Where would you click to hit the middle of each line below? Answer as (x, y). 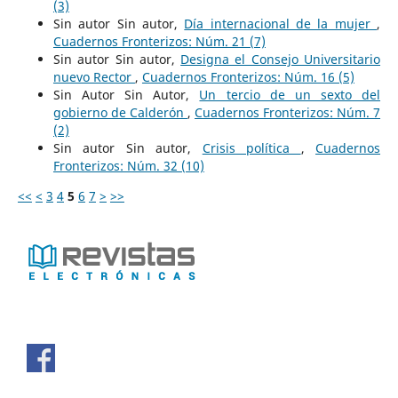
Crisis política (251, 148)
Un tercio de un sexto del (290, 95)
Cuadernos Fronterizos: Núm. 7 (288, 113)
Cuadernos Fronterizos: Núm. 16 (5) (248, 77)
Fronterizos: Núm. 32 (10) (128, 166)
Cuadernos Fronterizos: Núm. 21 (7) (159, 42)
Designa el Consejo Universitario (281, 60)
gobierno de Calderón (120, 113)
